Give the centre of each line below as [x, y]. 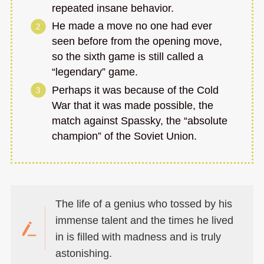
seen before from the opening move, [137, 42]
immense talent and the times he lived [145, 220]
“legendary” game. [95, 72]
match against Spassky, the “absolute [140, 121]
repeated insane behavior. [113, 8]
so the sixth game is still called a [128, 57]
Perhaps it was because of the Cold [136, 90]
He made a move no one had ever [132, 26]
